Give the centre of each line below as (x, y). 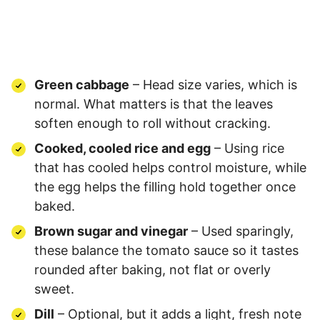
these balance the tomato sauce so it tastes (166, 250)
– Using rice (247, 148)
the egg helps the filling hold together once (165, 186)
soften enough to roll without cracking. (152, 123)
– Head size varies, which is (213, 84)
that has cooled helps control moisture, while (170, 167)
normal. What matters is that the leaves (154, 104)
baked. (55, 206)
